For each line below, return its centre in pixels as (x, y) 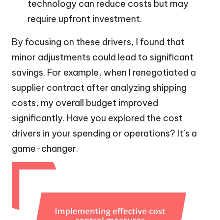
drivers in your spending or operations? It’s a (104, 133)
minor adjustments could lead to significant (103, 57)
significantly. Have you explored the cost (97, 118)
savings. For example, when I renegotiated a (104, 72)
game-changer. (45, 148)
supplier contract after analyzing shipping (99, 87)
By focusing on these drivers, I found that (98, 42)
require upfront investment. (85, 19)
